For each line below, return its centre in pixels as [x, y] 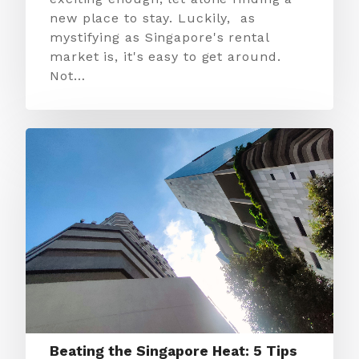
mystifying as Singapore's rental [159, 37]
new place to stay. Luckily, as [153, 18]
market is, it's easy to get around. [165, 56]
